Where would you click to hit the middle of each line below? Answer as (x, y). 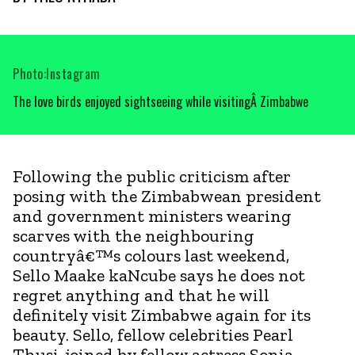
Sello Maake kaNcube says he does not (159, 275)
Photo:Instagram (57, 73)
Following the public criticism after (152, 176)
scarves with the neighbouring (134, 235)
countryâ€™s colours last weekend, (151, 255)
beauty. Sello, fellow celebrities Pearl (153, 334)
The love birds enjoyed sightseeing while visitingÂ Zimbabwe (160, 101)
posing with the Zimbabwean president (167, 196)
